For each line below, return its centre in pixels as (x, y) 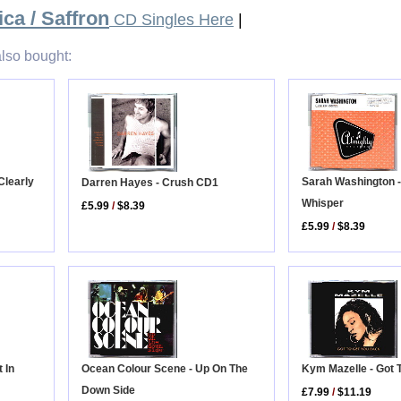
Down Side (109, 391)
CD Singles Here (171, 20)
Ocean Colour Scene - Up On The (165, 369)
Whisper (323, 204)
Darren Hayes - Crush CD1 (150, 183)
